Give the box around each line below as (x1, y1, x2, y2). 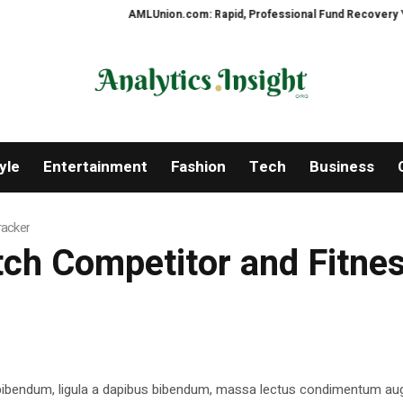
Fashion (170, 156, 226, 179)
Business (309, 156, 374, 179)
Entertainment (42, 156, 148, 179)
